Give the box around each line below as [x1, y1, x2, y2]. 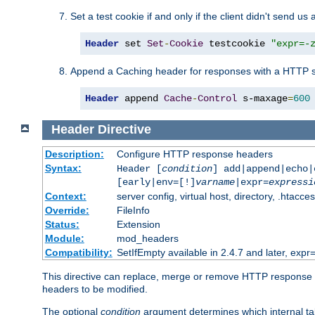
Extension [116, 219, 160, 231]
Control [198, 92, 237, 104]
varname [195, 176, 235, 188]
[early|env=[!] [116, 176, 195, 188]
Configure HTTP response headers [116, 148, 273, 160]
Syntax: [44, 162, 82, 174]
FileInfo [116, 205, 150, 217]
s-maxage [237, 92, 288, 104]
